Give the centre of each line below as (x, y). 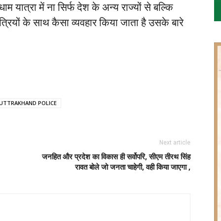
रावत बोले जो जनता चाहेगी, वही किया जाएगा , (133, 167)
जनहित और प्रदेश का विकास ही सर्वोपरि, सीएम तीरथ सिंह (116, 157)
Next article (175, 143)
